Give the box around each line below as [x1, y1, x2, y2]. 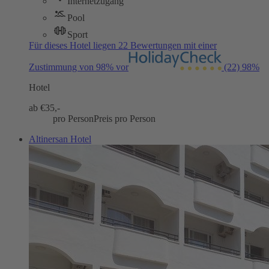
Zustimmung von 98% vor [29, 62, 128, 73]
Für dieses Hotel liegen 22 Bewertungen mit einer [29, 40, 217, 51]
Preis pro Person [94, 113, 156, 124]
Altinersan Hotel [29, 134, 91, 145]
